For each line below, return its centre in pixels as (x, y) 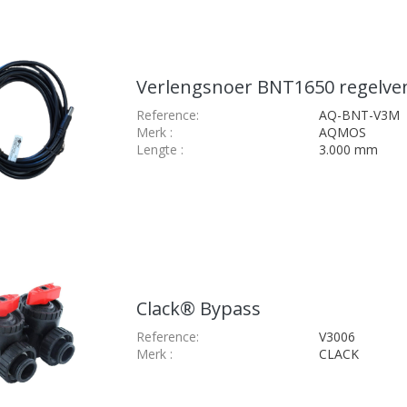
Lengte (157, 149)
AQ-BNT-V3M (360, 114)
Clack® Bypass (199, 309)
